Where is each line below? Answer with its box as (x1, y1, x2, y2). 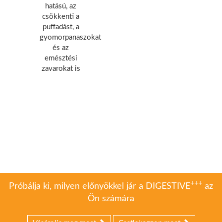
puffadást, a (42, 23, 79, 31)
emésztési (44, 55, 77, 62)
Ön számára (88, 194, 134, 204)
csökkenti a (42, 13, 79, 21)
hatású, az (45, 2, 76, 10)
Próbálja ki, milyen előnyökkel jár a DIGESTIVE (9, 182, 190, 191)
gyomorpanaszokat (40, 34, 101, 42)
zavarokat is (41, 65, 80, 73)
